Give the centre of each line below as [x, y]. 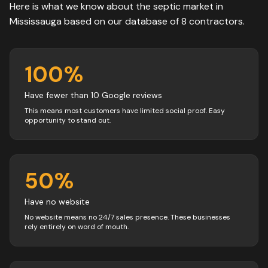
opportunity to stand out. [68, 120]
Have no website [57, 202]
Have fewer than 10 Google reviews [93, 95]
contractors [216, 21]
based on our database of [121, 21]
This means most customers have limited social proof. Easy [125, 111]
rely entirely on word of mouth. [77, 227]
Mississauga [36, 21]
